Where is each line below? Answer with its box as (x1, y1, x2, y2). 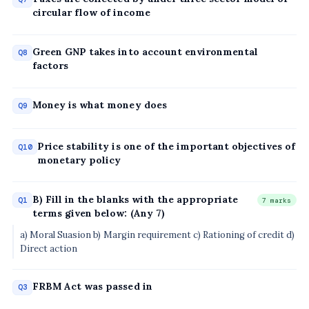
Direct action (20, 242, 78, 255)
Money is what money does (32, 99, 167, 112)
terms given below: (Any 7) (32, 206, 165, 219)
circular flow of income (32, 6, 150, 19)
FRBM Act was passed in (32, 280, 152, 293)
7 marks (262, 195, 292, 205)
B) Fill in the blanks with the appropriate (32, 192, 238, 206)
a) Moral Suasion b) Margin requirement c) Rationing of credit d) (20, 228, 295, 241)
